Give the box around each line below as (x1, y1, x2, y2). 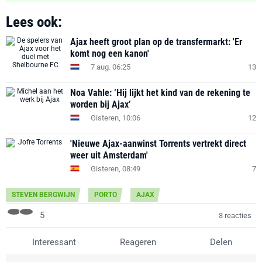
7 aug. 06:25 (91, 62, 130, 71)
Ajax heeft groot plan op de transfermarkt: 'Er (70, 36, 242, 47)
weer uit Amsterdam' (70, 150, 148, 161)
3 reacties (219, 211, 251, 220)
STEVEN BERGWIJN (12, 191, 75, 199)
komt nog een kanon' (70, 48, 149, 59)
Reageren (117, 237, 156, 247)
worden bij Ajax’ (70, 99, 131, 110)
